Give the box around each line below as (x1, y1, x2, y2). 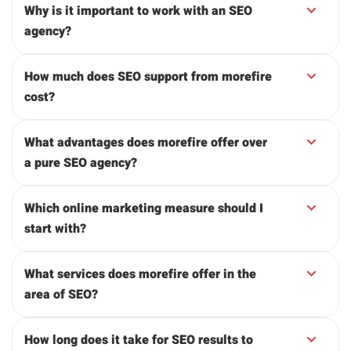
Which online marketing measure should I (24, 199, 263, 219)
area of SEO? (24, 285, 98, 305)
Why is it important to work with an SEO (24, 2, 252, 21)
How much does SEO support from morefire (24, 67, 272, 87)
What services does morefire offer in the (24, 265, 256, 284)
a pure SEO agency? (24, 154, 137, 173)
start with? (24, 219, 86, 239)
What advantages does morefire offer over (24, 133, 267, 153)
